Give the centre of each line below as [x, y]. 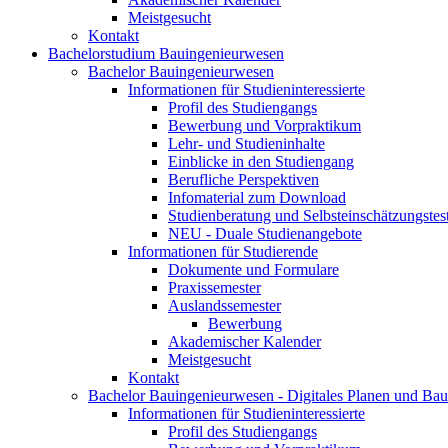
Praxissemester [214, 287]
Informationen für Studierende [223, 251]
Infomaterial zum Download [257, 197]
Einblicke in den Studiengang [261, 161]
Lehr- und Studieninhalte [246, 143]
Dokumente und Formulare [253, 269]
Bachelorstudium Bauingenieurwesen [166, 53]
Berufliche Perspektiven [243, 179]
